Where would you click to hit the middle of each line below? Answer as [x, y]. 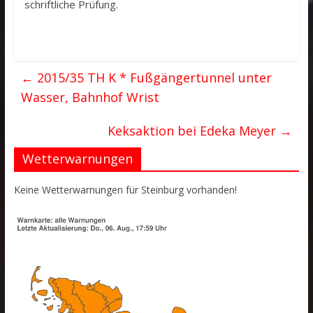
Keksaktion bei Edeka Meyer [194, 131]
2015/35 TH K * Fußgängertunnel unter [152, 78]
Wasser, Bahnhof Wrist [90, 97]
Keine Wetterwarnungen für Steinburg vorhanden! [125, 190]
